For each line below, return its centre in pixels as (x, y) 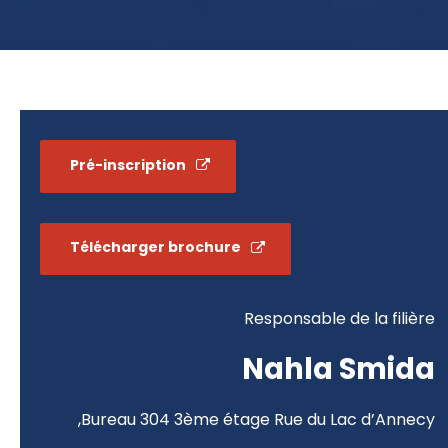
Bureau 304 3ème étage (175, 420)
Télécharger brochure (156, 247)
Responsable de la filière (339, 319)
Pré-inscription (128, 164)
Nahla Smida (338, 369)
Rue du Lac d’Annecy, (354, 420)
